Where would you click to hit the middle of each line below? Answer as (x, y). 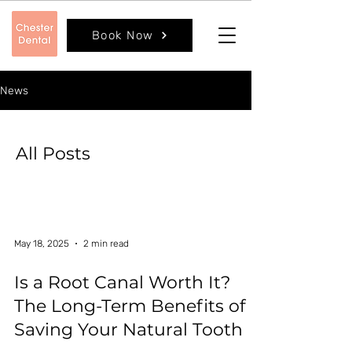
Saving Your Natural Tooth (128, 330)
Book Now (123, 35)
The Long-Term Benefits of (130, 306)
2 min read (106, 244)
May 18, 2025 (42, 244)
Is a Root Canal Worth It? (122, 283)
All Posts (53, 154)
